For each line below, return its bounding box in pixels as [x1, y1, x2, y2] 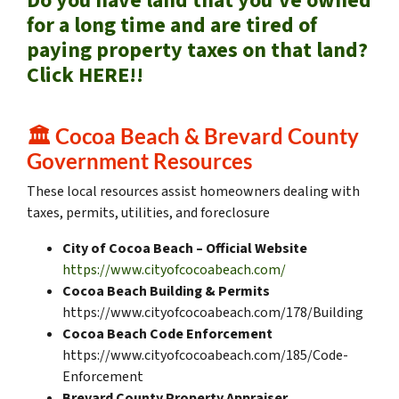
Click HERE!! [27, 60, 143, 92]
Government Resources [27, 148, 252, 175]
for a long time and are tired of [27, 10, 317, 42]
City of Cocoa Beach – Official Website [62, 239, 307, 259]
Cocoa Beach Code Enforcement [62, 324, 273, 345]
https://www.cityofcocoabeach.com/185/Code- [62, 346, 348, 366]
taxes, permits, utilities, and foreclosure [27, 203, 270, 224]
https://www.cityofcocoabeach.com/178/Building [62, 303, 363, 323]
